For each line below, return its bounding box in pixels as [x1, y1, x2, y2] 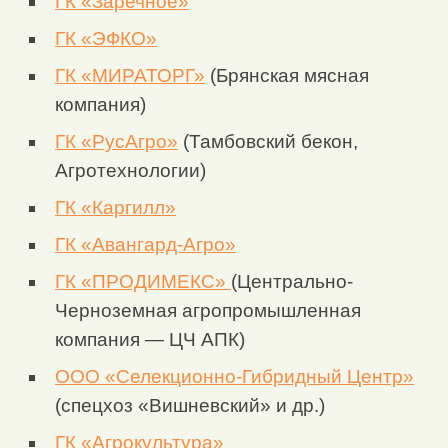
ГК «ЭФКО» [55, 28, 157, 50]
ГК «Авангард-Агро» [55, 234, 236, 256]
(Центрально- [231, 271, 353, 293]
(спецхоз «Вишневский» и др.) [55, 395, 325, 417]
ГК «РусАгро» [55, 131, 178, 153]
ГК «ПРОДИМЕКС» [55, 271, 231, 293]
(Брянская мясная [205, 65, 369, 87]
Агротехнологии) [55, 160, 206, 182]
